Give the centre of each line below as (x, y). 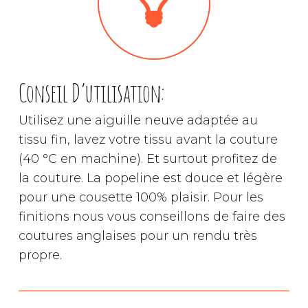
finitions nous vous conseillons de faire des (152, 216)
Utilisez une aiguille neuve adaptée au (138, 120)
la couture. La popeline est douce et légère (150, 178)
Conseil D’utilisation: (91, 92)
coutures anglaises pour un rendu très (137, 235)
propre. (40, 255)
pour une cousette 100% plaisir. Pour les (141, 197)
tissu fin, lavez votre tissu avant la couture (148, 139)
